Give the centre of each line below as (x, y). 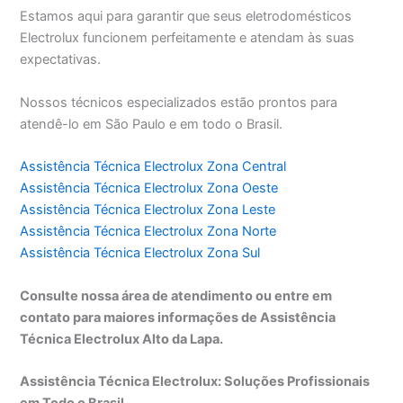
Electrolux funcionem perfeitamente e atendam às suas (188, 38)
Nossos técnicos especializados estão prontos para (179, 102)
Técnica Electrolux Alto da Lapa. (122, 339)
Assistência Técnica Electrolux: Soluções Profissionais (195, 381)
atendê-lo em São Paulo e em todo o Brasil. (152, 124)
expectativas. (61, 60)
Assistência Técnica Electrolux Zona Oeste (149, 188)
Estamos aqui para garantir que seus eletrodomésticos (186, 17)
